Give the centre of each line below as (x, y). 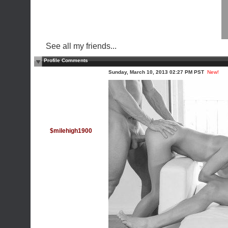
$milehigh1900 (71, 131)
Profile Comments (66, 60)
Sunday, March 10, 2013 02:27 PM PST (156, 72)
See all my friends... (81, 46)
